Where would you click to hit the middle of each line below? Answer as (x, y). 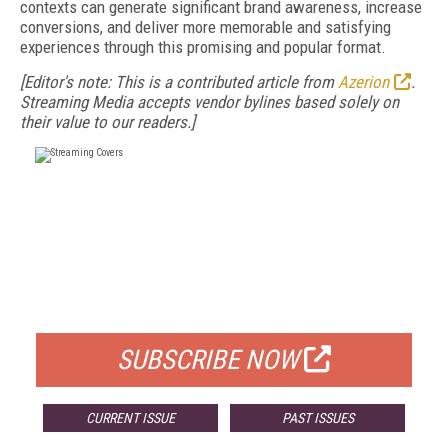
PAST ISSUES (317, 418)
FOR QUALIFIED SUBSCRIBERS (224, 308)
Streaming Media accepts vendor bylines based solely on (209, 102)
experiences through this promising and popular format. (203, 47)
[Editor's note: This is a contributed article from (179, 82)
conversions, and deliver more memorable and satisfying (205, 27)
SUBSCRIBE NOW (208, 360)
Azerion (363, 82)
